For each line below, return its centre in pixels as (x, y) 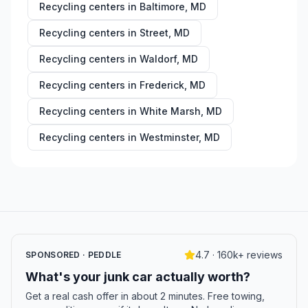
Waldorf (158, 59)
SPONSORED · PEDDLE (74, 255)
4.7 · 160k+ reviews (239, 255)
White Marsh (170, 111)
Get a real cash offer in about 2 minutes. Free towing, (145, 296)
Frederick (162, 85)
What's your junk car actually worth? (138, 277)
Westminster (169, 137)
